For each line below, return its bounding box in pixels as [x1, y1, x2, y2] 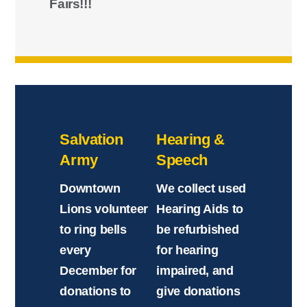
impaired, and [156, 264, 234, 278]
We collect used [156, 182, 246, 196]
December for [60, 264, 137, 278]
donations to [60, 284, 132, 299]
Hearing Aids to [156, 202, 243, 217]
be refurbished [156, 223, 239, 237]
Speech [156, 151, 208, 169]
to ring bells [60, 223, 127, 237]
